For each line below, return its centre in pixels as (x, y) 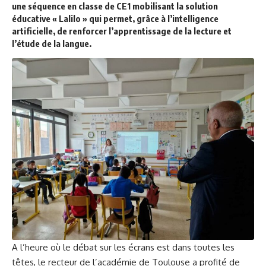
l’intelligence (193, 18)
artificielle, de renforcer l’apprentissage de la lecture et (122, 31)
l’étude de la (36, 43)
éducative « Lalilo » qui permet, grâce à (89, 18)
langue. (77, 43)
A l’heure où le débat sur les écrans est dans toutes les (123, 247)
